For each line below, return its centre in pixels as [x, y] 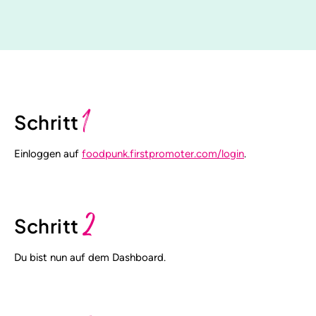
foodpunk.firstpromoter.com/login [163, 154]
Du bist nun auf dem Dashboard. [90, 257]
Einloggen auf [48, 154]
